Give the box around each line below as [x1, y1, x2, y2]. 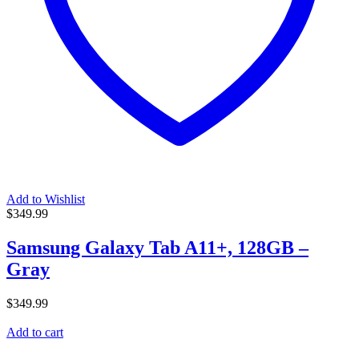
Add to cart [6, 325, 63, 340]
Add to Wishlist [6, 192, 85, 207]
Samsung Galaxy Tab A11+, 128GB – [6, 237, 309, 259]
